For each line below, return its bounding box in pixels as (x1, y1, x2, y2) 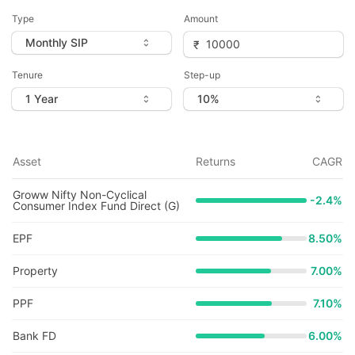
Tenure (12, 69, 43, 81)
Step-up (184, 69, 220, 81)
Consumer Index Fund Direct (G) (13, 199, 180, 212)
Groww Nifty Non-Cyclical (13, 188, 147, 201)
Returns (196, 155, 235, 168)
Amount (184, 13, 218, 25)
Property (13, 264, 58, 277)
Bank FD (13, 329, 56, 342)
